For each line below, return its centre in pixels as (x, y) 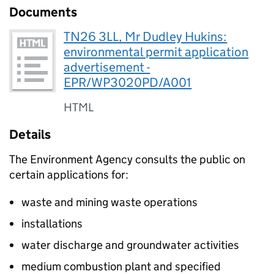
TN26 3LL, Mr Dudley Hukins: (146, 37)
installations (52, 224)
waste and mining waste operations (109, 202)
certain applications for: (69, 175)
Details (30, 135)
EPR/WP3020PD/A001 (128, 83)
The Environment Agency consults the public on (127, 159)
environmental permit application (156, 52)
